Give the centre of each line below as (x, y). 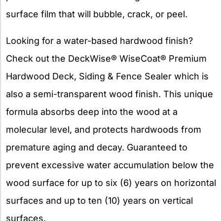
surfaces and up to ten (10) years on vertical (99, 200)
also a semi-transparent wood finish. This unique (110, 94)
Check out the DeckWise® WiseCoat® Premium (106, 58)
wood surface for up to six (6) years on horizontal (111, 183)
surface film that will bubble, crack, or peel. (97, 14)
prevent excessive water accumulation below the (110, 165)
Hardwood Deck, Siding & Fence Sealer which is (107, 76)
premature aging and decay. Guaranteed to (97, 147)
